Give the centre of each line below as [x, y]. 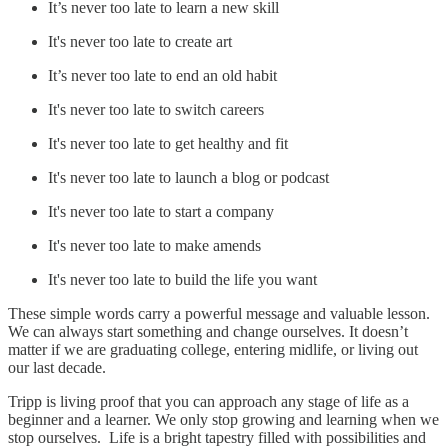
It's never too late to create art [140, 41]
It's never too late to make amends [154, 245]
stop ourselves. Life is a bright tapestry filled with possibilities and [217, 437]
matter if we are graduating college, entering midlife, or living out [213, 349]
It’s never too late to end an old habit [162, 75]
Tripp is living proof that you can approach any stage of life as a [208, 401]
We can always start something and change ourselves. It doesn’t [208, 331]
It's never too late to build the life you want [182, 279]
